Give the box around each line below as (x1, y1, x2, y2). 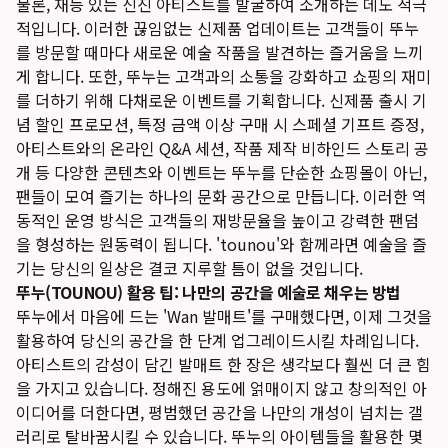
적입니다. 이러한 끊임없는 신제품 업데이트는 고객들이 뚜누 (16, 16, 419, 40)
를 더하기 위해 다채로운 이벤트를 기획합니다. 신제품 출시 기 (16, 88, 427, 112)
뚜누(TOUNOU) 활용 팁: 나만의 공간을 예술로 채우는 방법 (16, 280, 402, 304)
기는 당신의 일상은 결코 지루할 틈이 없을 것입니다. (16, 256, 363, 280)
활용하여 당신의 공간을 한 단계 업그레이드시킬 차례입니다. (16, 328, 419, 352)
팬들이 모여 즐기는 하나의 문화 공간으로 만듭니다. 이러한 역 (16, 184, 427, 208)
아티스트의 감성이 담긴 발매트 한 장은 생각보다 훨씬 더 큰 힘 (16, 352, 431, 376)
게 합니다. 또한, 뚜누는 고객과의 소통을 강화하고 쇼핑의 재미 (16, 64, 431, 88)
